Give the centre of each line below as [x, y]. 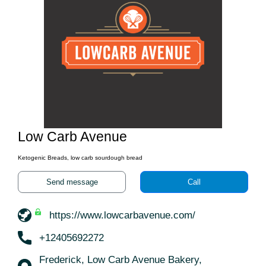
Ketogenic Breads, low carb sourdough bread [80, 158]
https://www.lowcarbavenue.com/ [122, 216]
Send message [72, 182]
